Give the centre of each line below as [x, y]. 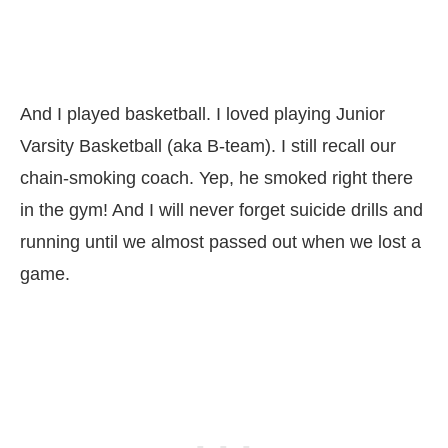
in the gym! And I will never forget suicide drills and [221, 209]
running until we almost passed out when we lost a [220, 241]
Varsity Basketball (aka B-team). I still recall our [208, 145]
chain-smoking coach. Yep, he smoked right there [216, 177]
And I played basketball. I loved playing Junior [202, 113]
